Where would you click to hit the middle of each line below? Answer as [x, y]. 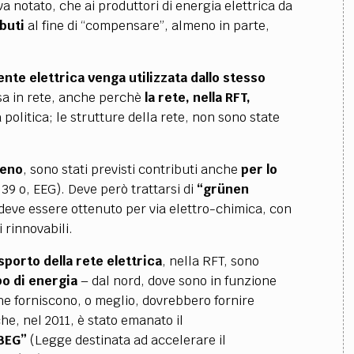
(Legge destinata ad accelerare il [126, 340]
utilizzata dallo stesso [197, 78]
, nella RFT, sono [210, 261]
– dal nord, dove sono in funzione [177, 281]
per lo [259, 169]
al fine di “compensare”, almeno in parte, [148, 26]
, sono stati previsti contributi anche [132, 169]
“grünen [222, 189]
